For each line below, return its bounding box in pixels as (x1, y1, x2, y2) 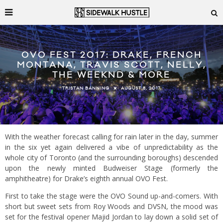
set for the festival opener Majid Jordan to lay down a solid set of (5, 212, 218, 222)
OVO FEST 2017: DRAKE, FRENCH (21, 50, 202, 61)
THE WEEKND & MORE (52, 70, 171, 81)
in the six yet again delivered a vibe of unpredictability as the (5, 142, 218, 152)
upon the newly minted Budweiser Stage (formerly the (5, 163, 218, 173)
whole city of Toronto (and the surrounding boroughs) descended (5, 153, 218, 162)
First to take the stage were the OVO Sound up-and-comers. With (5, 191, 218, 201)
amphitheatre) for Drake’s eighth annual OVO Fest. (5, 174, 168, 183)
